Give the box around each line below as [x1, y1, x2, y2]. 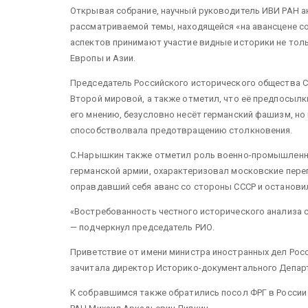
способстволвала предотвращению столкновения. [70, 124, 293, 135]
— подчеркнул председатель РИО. [70, 221, 215, 232]
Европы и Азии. [70, 52, 136, 63]
